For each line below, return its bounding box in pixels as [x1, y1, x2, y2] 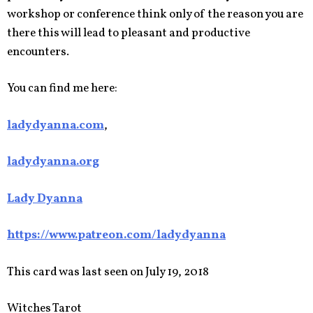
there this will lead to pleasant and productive [7, 24, 250, 41]
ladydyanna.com [7, 117, 104, 133]
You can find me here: [7, 80, 117, 96]
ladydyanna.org [7, 154, 99, 170]
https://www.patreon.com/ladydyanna [7, 227, 226, 243]
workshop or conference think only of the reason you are [7, 6, 303, 22]
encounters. [7, 43, 69, 60]
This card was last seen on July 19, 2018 [7, 263, 209, 280]
